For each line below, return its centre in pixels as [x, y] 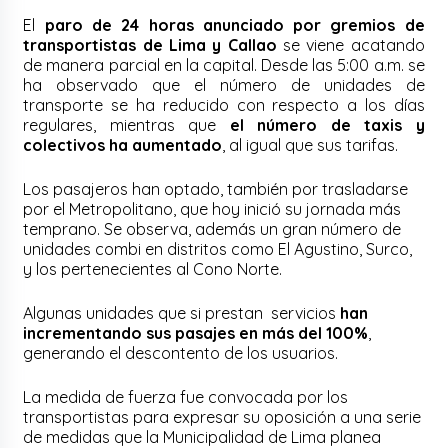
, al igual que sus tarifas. [310, 145]
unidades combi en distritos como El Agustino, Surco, [218, 249]
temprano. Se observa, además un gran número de [212, 229]
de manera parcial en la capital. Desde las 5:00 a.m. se [224, 65]
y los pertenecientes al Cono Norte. [153, 269]
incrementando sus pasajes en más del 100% [196, 333]
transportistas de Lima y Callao [150, 45]
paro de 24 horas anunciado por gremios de [234, 25]
